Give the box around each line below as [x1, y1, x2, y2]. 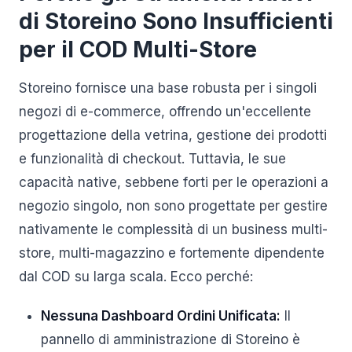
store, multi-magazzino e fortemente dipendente [19, 245, 324, 261]
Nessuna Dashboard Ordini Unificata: [41, 308, 280, 324]
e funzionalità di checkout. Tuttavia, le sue [19, 151, 286, 167]
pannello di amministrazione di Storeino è [41, 332, 300, 347]
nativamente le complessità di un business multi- [19, 222, 328, 237]
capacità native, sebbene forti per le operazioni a [19, 174, 328, 190]
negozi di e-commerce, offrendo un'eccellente [19, 104, 311, 119]
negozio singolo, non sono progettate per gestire [19, 198, 328, 214]
